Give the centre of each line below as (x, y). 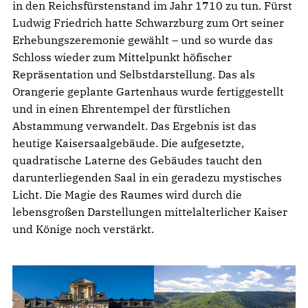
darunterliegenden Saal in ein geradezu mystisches (147, 177)
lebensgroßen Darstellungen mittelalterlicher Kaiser (150, 211)
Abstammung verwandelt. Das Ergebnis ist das (134, 125)
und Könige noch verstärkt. (83, 229)
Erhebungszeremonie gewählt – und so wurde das (143, 40)
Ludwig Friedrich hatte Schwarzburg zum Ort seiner (148, 22)
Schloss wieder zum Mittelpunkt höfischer (122, 57)
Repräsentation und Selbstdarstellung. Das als (134, 74)
